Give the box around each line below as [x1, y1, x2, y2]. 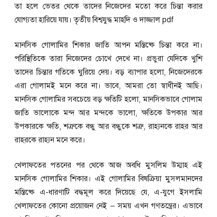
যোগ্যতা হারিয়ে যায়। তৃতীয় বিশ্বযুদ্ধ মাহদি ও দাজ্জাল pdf [15, 15, 174, 25]
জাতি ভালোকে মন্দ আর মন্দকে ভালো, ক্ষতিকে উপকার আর [15, 108, 202, 118]
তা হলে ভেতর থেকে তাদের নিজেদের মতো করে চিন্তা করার [15, 1, 202, 11]
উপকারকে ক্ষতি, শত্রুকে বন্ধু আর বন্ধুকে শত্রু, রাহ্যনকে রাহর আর [15, 122, 202, 131]
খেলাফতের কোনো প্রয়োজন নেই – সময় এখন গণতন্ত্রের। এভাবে [15, 201, 202, 211]
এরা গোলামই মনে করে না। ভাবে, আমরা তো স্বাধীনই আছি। [15, 81, 202, 91]
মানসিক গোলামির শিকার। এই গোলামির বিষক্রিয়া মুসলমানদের [15, 174, 202, 184]
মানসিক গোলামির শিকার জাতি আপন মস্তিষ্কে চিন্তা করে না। [15, 40, 202, 50]
